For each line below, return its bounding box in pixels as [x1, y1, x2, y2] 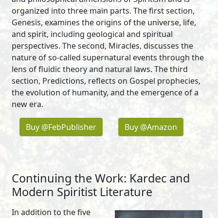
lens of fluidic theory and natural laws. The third [12, 64, 188, 75]
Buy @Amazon [125, 122, 177, 133]
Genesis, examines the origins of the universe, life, [12, 17, 196, 28]
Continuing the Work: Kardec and [12, 170, 190, 186]
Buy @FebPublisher [26, 122, 96, 133]
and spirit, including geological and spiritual [12, 29, 173, 40]
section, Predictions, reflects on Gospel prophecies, [12, 75, 200, 87]
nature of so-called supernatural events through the [12, 52, 204, 63]
